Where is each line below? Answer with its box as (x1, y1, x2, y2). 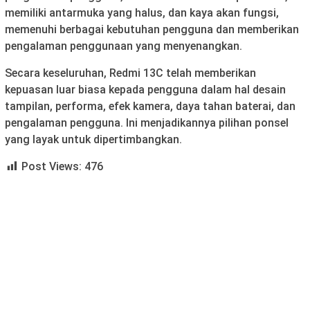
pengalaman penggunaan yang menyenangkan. (5, 39, 242, 53)
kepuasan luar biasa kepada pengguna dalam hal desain (5, 83, 286, 97)
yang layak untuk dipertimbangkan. (5, 133, 182, 147)
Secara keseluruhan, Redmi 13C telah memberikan (5, 66, 256, 80)
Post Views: (21, 160, 82, 174)
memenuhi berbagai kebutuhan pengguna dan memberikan (5, 23, 299, 37)
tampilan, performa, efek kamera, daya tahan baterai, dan (5, 100, 295, 113)
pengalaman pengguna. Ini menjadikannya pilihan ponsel (5, 116, 289, 130)
